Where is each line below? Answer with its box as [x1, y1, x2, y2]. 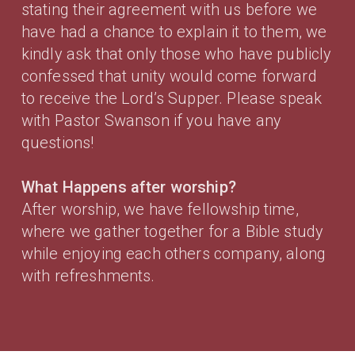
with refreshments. [21, 265, 155, 285]
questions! [21, 132, 94, 152]
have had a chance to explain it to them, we [21, 21, 327, 41]
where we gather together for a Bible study [21, 221, 324, 241]
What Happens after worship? [21, 177, 236, 197]
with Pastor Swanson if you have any [21, 110, 282, 130]
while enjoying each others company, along [21, 243, 326, 263]
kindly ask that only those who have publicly [21, 44, 332, 63]
